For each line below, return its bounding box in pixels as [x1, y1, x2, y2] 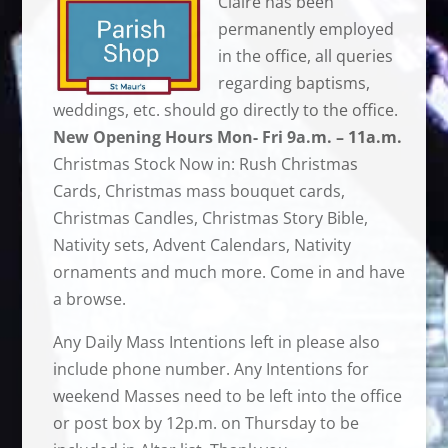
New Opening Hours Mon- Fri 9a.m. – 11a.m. [52, 125, 402, 148]
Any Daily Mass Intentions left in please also [52, 330, 380, 353]
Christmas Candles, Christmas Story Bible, [52, 206, 368, 229]
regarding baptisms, [217, 71, 370, 94]
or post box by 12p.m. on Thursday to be [52, 411, 359, 434]
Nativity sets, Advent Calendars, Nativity [52, 233, 351, 256]
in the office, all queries [217, 44, 393, 67]
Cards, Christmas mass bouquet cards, [52, 179, 345, 202]
